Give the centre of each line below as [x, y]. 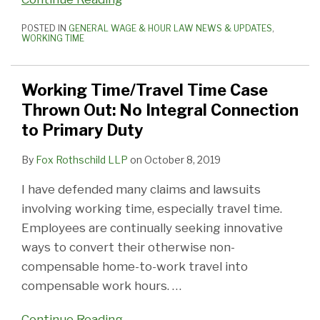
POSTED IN [45, 28]
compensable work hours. [97, 285]
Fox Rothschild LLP [82, 159]
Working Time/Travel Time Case [145, 90]
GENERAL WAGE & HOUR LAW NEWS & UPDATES [170, 28]
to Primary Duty [82, 130]
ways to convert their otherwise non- [128, 247]
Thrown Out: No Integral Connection [160, 110]
